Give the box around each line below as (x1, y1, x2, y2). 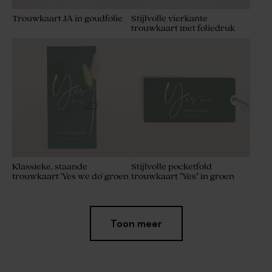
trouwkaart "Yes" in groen (131, 171, 234, 182)
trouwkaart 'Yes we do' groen (12, 171, 129, 182)
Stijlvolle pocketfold (131, 161, 212, 172)
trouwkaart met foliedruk (131, 23, 235, 34)
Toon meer (110, 217, 162, 230)
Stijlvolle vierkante (131, 13, 208, 24)
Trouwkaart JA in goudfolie (12, 13, 123, 24)
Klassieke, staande (12, 161, 87, 172)
